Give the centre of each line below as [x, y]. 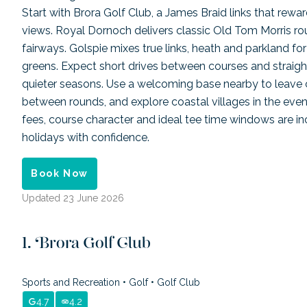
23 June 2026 [94, 198]
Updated [42, 198]
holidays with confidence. [86, 137]
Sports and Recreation [72, 282]
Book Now [60, 173]
